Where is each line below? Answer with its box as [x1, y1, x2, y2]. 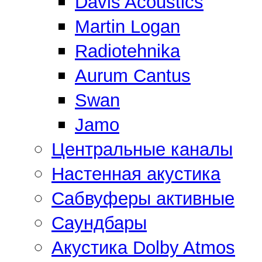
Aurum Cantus [75, 65, 191, 86]
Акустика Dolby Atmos [51, 237, 235, 258]
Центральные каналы [51, 139, 233, 160]
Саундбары [51, 212, 147, 233]
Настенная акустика [51, 163, 220, 184]
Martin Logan [75, 16, 180, 37]
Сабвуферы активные [51, 188, 235, 209]
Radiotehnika [75, 40, 180, 61]
